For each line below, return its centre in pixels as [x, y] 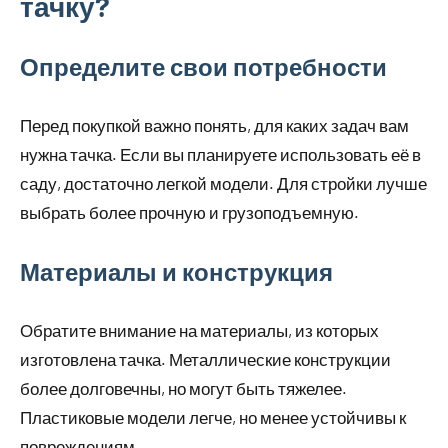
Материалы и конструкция [176, 272]
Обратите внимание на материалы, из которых [199, 330]
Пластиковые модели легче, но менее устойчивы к [213, 417]
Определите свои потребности [203, 67]
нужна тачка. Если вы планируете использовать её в [220, 154]
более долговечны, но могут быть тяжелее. [183, 388]
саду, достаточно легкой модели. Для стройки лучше [223, 183]
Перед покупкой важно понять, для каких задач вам [214, 125]
